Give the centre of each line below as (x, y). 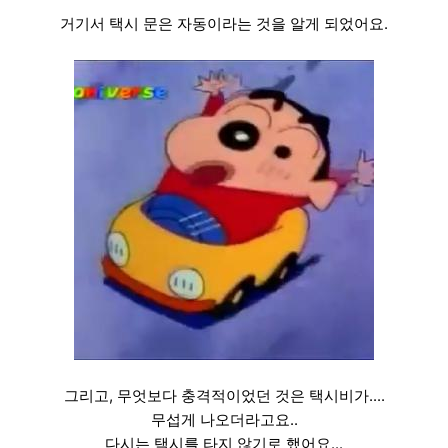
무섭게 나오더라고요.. (224, 420)
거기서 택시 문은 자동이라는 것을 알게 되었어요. (224, 24)
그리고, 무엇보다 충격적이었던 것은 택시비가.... (224, 396)
